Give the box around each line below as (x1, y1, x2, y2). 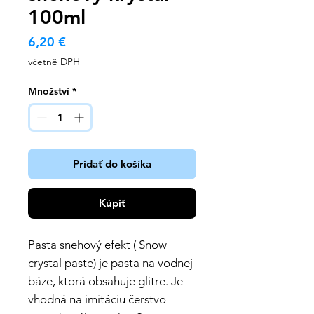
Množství (28, 85, 69, 98)
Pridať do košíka (73, 157, 151, 171)
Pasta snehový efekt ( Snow (28, 238, 167, 252)
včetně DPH (28, 55, 80, 69)
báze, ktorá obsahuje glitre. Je (28, 274, 183, 289)
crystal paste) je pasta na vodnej (28, 256, 193, 271)
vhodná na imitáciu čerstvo (28, 292, 166, 307)
